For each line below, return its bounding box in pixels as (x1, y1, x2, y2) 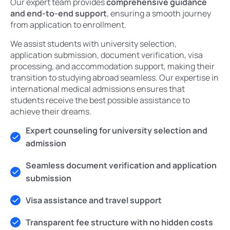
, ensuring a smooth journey (107, 8, 211, 20)
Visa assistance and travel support (26, 194, 162, 206)
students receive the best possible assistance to (10, 94, 190, 106)
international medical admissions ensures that (10, 83, 185, 94)
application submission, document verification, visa (10, 49, 203, 61)
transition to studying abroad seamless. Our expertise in (10, 71, 219, 83)
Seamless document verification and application (26, 159, 217, 171)
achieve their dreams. (10, 105, 91, 117)
